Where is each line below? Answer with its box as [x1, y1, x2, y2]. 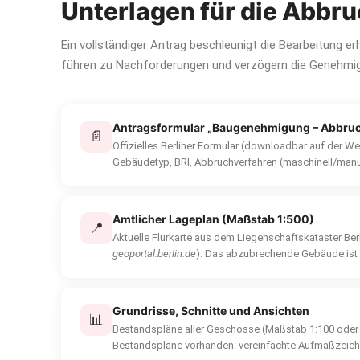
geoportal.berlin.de [112, 247, 196, 260]
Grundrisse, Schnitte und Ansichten [112, 304, 309, 317]
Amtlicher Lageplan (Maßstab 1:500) [112, 212, 314, 226]
